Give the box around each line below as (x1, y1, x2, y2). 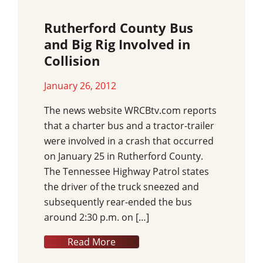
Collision (44, 52, 100, 70)
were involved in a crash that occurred (44, 134, 214, 148)
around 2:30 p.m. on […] (44, 211, 149, 224)
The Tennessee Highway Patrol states (44, 165, 209, 178)
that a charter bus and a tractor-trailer (44, 119, 214, 133)
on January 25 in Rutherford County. (44, 150, 203, 163)
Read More (68, 235, 116, 249)
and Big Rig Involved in (44, 35, 190, 54)
